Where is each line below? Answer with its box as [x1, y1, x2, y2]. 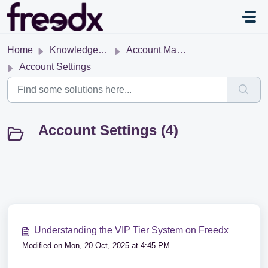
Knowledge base [50, 45, 98, 55]
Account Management [126, 45, 176, 55]
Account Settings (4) [38, 122, 178, 138]
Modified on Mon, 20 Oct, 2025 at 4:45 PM [22, 241, 170, 250]
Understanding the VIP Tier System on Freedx [34, 225, 229, 235]
